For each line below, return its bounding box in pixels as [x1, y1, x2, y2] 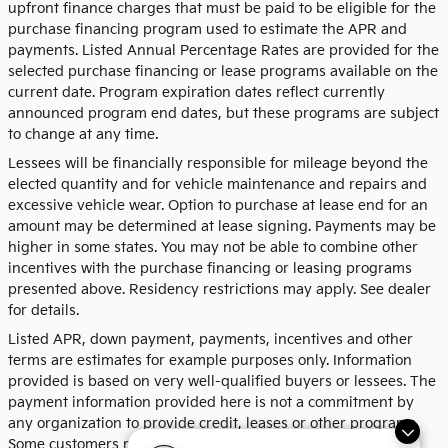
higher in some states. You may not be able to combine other [8, 238, 418, 256]
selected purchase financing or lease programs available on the [8, 62, 438, 80]
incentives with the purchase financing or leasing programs [8, 259, 412, 277]
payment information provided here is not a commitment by [8, 393, 414, 411]
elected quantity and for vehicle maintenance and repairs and [8, 175, 427, 193]
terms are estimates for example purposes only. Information [8, 351, 412, 369]
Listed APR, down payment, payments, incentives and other [8, 330, 413, 348]
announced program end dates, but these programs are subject [8, 104, 439, 122]
